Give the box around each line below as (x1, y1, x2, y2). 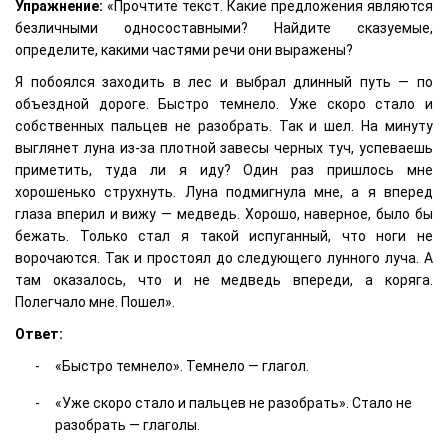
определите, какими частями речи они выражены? (15, 41, 353, 58)
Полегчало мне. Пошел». (15, 293, 175, 310)
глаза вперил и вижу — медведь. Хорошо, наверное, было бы (15, 205, 433, 222)
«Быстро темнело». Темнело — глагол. (55, 357, 309, 374)
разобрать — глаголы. (55, 416, 200, 433)
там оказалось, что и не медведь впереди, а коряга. (15, 271, 433, 288)
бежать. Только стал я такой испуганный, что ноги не (15, 227, 433, 244)
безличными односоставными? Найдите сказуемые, (15, 19, 433, 36)
